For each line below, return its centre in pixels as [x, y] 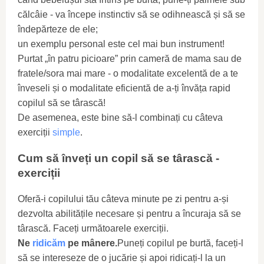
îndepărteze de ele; [58, 29]
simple [66, 133]
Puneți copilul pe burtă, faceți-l [180, 243]
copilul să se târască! [62, 103]
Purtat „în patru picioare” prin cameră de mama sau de [130, 59]
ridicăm [49, 243]
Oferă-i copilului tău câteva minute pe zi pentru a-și [123, 199]
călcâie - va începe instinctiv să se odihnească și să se [131, 15]
